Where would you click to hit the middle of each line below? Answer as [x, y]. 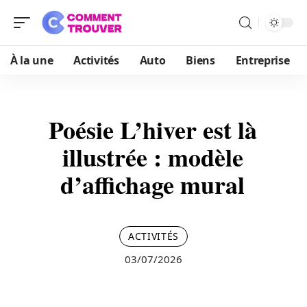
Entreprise [262, 60]
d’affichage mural [152, 184]
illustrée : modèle [152, 157]
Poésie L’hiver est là [152, 130]
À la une [32, 60]
